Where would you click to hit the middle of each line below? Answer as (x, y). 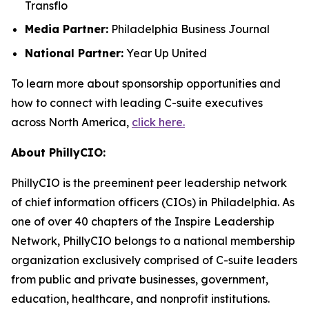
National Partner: (74, 53)
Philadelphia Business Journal (189, 29)
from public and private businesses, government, (140, 279)
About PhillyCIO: (58, 152)
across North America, (71, 122)
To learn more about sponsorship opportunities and (146, 83)
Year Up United (165, 53)
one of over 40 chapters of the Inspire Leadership (143, 221)
